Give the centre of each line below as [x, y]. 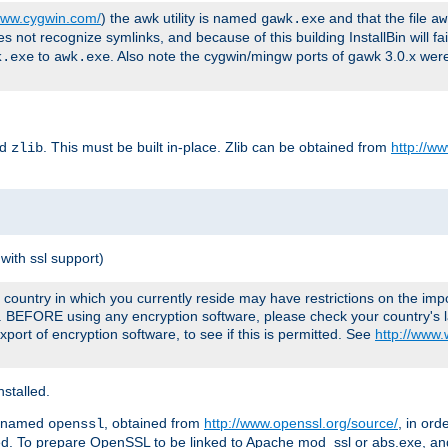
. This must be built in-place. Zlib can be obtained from [217, 146]
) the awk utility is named [181, 17]
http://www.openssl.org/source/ [301, 422]
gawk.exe [293, 18]
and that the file [378, 17]
